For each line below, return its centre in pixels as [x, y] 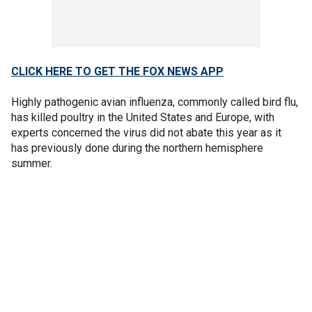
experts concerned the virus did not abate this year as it [146, 132]
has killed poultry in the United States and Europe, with [143, 117]
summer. [32, 163]
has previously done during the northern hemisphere [137, 148]
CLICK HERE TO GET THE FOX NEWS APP [117, 71]
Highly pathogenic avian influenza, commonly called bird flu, [155, 102]
